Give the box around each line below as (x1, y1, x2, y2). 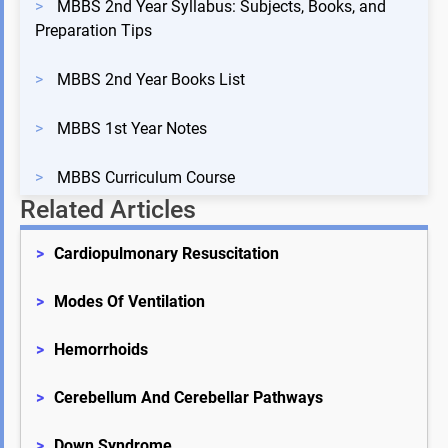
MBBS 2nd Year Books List (57, 69, 245, 89)
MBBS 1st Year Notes (57, 118, 207, 138)
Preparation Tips (35, 20, 152, 40)
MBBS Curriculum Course (57, 167, 235, 187)
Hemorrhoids (54, 339, 148, 359)
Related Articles (20, 194, 196, 224)
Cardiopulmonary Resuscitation (54, 243, 279, 263)
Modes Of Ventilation (54, 291, 205, 311)
